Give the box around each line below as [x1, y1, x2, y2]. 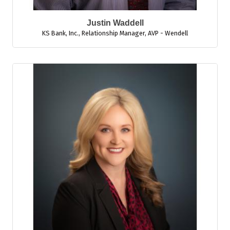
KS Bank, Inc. [42, 29, 79, 37]
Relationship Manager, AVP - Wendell [82, 29, 188, 37]
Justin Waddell [86, 18, 144, 27]
